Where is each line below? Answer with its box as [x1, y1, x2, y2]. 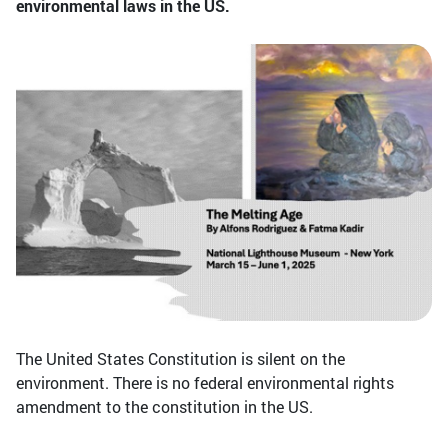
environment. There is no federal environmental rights [16, 372, 394, 394]
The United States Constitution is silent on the [16, 348, 345, 370]
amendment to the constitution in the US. [16, 396, 321, 418]
